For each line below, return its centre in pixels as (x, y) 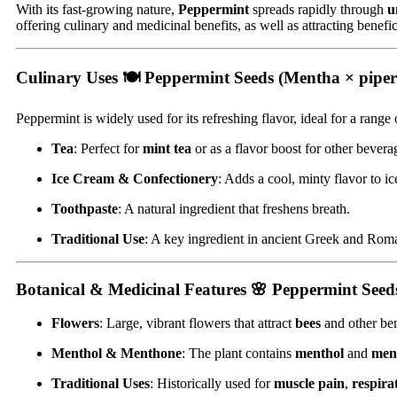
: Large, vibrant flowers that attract (197, 323)
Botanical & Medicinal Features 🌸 (144, 289)
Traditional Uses (101, 384)
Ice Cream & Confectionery (135, 178)
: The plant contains (238, 354)
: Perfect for (108, 148)
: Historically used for (212, 384)
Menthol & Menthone (117, 354)
